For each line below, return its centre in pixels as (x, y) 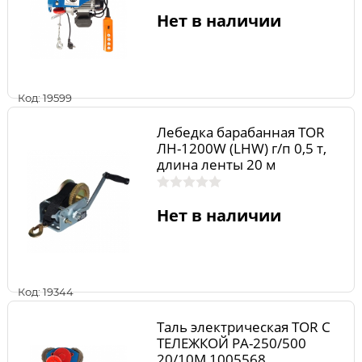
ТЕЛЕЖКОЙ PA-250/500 (231, 343)
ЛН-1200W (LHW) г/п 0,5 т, (241, 149)
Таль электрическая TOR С (243, 326)
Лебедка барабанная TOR (240, 133)
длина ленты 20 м (216, 165)
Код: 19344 (46, 292)
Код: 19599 (45, 97)
